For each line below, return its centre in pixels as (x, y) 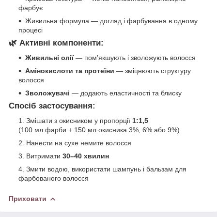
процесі (31, 30)
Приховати (28, 198)
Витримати (44, 156)
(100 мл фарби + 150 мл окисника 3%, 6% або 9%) (99, 130)
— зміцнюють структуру (153, 71)
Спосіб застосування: (52, 106)
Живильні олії (49, 58)
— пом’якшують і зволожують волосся (135, 58)
